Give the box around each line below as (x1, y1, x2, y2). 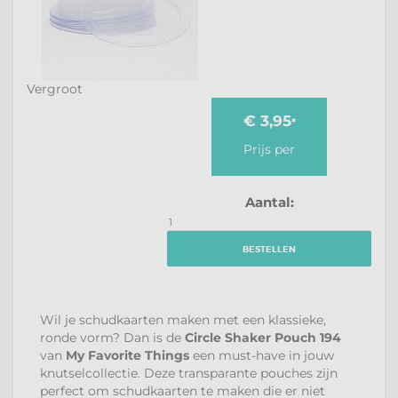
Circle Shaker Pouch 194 (185, 330, 341, 346)
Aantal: (244, 195, 294, 211)
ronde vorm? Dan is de (40, 330, 185, 346)
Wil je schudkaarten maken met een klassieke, (40, 312, 326, 328)
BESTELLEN (243, 243, 296, 255)
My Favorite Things (66, 347, 189, 363)
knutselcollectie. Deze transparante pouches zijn (40, 365, 338, 381)
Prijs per (243, 141, 295, 157)
